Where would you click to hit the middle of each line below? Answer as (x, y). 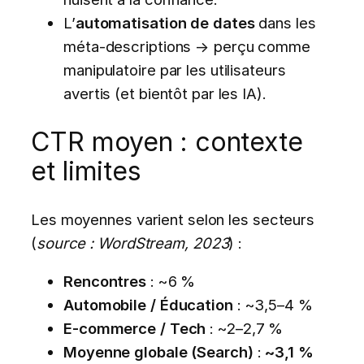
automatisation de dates (165, 23)
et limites (86, 171)
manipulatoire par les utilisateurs (175, 70)
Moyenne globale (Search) (158, 351)
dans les (285, 23)
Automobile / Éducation (148, 304)
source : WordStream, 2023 (132, 243)
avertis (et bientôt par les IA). (165, 94)
